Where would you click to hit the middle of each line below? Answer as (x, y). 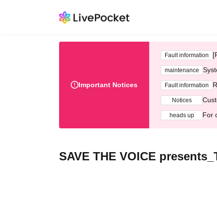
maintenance (182, 70)
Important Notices (108, 85)
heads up (182, 115)
